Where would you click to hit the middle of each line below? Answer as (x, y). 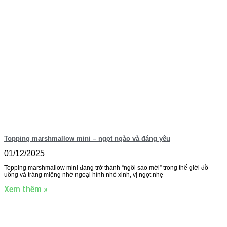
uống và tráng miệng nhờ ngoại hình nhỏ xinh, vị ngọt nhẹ (84, 175)
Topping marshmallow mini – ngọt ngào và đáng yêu (87, 139)
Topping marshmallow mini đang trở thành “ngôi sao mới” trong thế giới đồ (106, 168)
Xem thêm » (26, 190)
